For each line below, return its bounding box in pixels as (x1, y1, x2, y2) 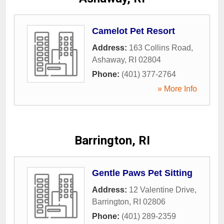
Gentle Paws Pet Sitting (92, 167, 192, 178)
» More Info (157, 84, 197, 93)
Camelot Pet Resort (92, 25, 175, 36)
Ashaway (92, 55, 124, 64)
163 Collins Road (129, 43, 191, 52)
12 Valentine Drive (129, 185, 194, 194)
